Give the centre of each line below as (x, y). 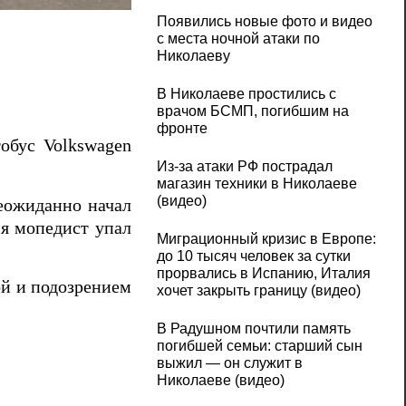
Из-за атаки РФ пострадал (244, 167)
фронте (182, 129)
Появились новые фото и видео (264, 22)
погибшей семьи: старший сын (259, 346)
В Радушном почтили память (253, 329)
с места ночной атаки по (238, 39)
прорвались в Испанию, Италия (263, 274)
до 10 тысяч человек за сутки (253, 256)
